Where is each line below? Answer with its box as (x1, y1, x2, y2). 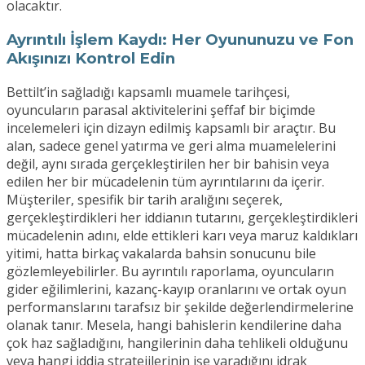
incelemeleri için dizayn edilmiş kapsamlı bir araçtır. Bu (7, 118, 336, 137)
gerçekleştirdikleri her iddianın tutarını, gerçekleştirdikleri (7, 208, 358, 226)
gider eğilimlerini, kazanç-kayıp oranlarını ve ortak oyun (7, 279, 346, 298)
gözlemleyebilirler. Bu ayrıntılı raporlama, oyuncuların (7, 262, 334, 280)
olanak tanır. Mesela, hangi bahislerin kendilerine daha (7, 315, 341, 334)
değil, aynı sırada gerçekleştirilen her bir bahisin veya (7, 154, 329, 173)
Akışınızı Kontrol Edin (7, 49, 175, 68)
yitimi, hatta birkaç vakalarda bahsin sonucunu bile (7, 244, 316, 262)
